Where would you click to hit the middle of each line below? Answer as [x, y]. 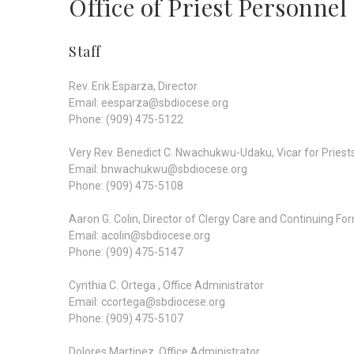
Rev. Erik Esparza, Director [133, 86]
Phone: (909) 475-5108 [126, 186]
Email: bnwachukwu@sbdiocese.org [158, 169]
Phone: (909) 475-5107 [126, 318]
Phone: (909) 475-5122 [126, 119]
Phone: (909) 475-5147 [126, 252]
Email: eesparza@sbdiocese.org [149, 103]
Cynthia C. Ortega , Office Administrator [166, 285]
